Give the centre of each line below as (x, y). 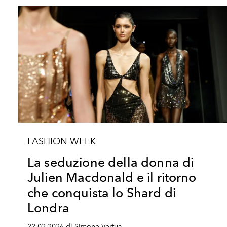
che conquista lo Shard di (102, 193)
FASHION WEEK (62, 141)
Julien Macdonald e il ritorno (112, 177)
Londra (48, 208)
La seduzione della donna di (111, 162)
